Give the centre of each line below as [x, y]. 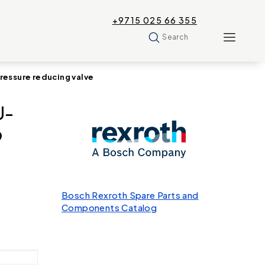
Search [175, 37]
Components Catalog [109, 207]
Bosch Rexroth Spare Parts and [130, 195]
